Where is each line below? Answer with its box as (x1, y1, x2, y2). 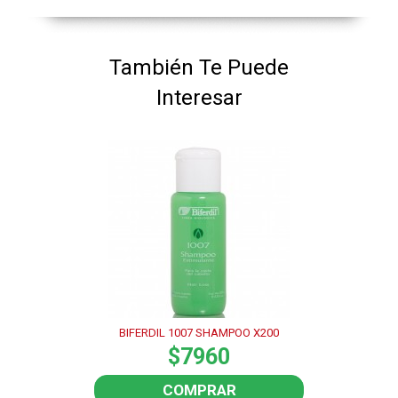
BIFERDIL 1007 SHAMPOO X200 (119, 326, 279, 339)
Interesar (155, 85, 243, 110)
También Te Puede (109, 55, 289, 80)
